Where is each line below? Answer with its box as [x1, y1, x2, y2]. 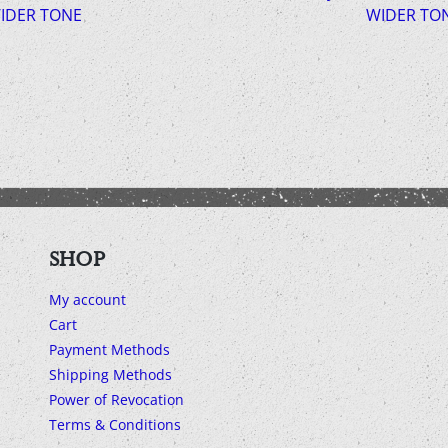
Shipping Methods [49, 365, 172, 385]
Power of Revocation [49, 390, 184, 410]
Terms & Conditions [49, 415, 181, 435]
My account [49, 290, 126, 310]
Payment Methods [49, 340, 170, 360]
